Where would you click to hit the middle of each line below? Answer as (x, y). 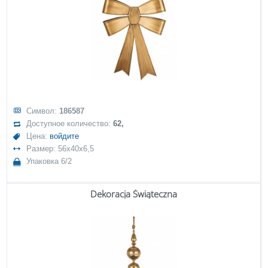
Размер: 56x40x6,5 (60, 149)
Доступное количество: (70, 124)
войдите (65, 136)
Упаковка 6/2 (49, 161)
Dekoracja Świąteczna (134, 194)
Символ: (43, 111)
